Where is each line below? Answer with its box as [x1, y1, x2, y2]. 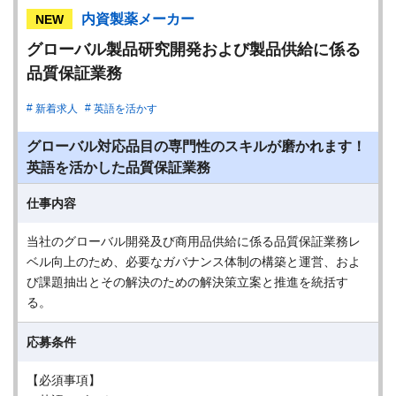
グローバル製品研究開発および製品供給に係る [27, 41, 361, 58]
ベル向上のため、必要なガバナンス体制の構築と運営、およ [27, 255, 361, 269]
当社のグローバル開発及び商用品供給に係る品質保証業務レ [27, 234, 361, 248]
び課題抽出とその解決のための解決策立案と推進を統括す [27, 275, 348, 289]
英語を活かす [94, 103, 157, 115]
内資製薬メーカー [81, 11, 194, 27]
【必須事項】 [27, 373, 101, 387]
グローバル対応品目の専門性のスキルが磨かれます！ [27, 139, 366, 154]
